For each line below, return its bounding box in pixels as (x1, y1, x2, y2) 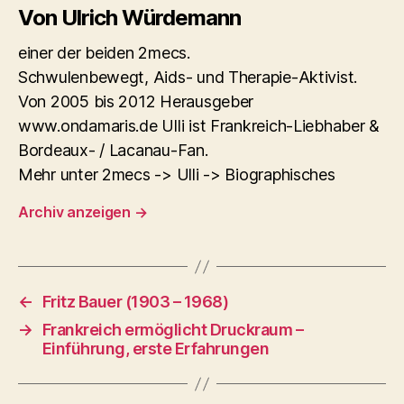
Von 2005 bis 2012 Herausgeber (18, 92, 254, 111)
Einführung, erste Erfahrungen (41, 339, 270, 358)
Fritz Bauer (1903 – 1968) (41, 292, 229, 311)
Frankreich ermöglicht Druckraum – (41, 320, 304, 339)
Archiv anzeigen (18, 203, 134, 221)
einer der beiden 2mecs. (18, 43, 190, 62)
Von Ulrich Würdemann (18, 5, 242, 31)
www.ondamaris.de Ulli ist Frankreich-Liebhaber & (18, 116, 381, 135)
